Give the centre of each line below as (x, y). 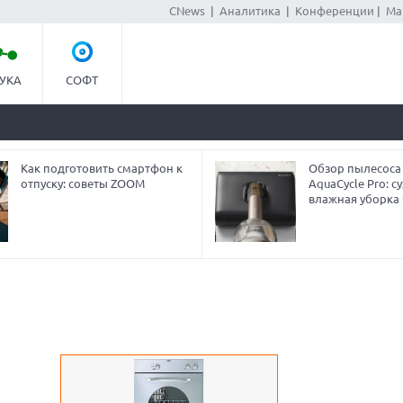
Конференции (334, 11)
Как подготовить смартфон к (101, 168)
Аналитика (250, 11)
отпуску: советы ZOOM (82, 184)
